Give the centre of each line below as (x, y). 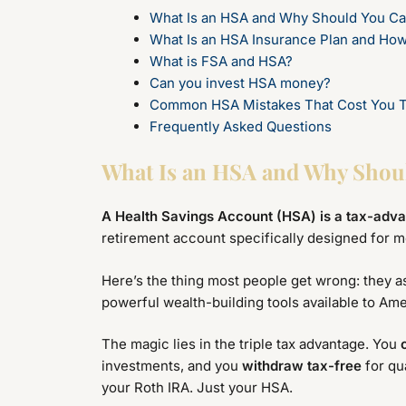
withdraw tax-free (302, 366)
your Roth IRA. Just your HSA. (197, 388)
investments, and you (172, 366)
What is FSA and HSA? (221, 61)
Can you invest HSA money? (240, 82)
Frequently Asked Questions (240, 126)
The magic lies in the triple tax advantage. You (251, 344)
